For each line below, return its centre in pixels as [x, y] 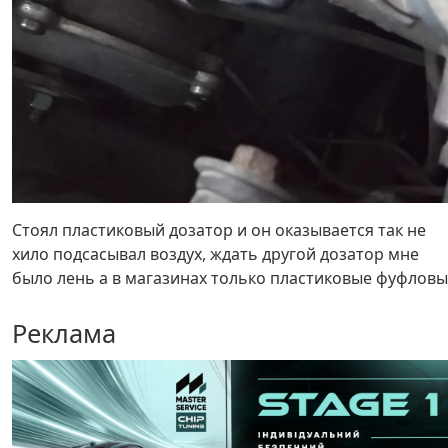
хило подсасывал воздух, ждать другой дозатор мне [215, 253]
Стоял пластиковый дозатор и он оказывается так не [219, 229]
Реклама [64, 332]
